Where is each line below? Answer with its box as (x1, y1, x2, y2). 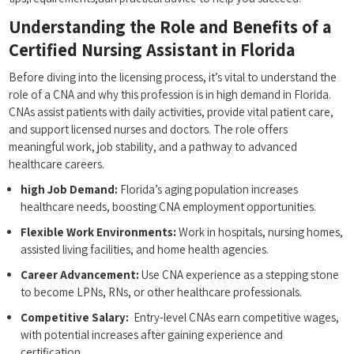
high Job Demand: (21, 182, 119, 198)
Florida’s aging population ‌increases (118, 182, 299, 198)
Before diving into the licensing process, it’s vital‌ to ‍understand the (9, 70, 337, 85)
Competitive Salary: (21, 310, 130, 326)
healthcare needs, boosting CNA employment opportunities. (21, 199, 317, 215)
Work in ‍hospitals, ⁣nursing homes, (176, 224, 344, 240)
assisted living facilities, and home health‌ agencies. (21, 242, 269, 258)
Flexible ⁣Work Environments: (21, 224, 177, 240)
